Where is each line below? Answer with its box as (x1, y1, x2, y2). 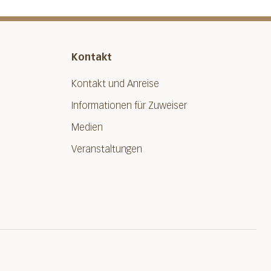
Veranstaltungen (71, 143, 142, 155)
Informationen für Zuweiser (71, 100, 187, 111)
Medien (71, 122, 103, 133)
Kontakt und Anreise (71, 78, 159, 90)
